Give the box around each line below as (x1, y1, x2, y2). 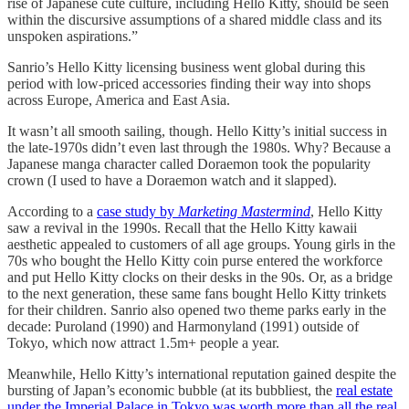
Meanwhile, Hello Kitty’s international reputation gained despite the (7, 366, 396, 383)
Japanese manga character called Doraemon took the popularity (7, 156, 371, 173)
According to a (7, 204, 97, 220)
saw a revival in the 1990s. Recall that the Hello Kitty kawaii (7, 220, 357, 236)
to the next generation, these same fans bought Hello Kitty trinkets (7, 286, 386, 302)
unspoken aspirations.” (7, 28, 138, 45)
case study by (97, 204, 178, 220)
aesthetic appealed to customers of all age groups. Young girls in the (7, 236, 395, 253)
